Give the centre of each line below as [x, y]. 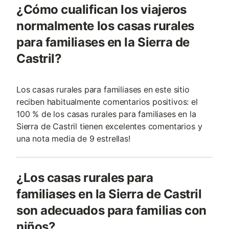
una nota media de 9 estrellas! [73, 139]
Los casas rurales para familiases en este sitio [103, 89]
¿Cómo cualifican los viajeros [101, 9]
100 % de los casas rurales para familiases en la [106, 114]
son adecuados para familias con [111, 210]
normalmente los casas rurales [105, 26]
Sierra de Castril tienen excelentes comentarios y [109, 126]
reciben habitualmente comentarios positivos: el [107, 102]
